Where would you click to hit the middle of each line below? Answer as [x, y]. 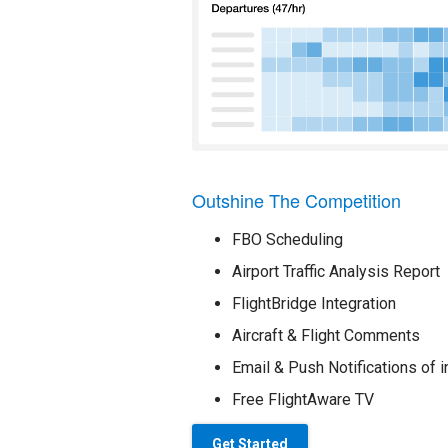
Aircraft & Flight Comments [326, 336]
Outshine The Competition [296, 200]
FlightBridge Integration [314, 304]
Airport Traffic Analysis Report [336, 272]
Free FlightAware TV [303, 400]
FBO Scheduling [287, 240]
